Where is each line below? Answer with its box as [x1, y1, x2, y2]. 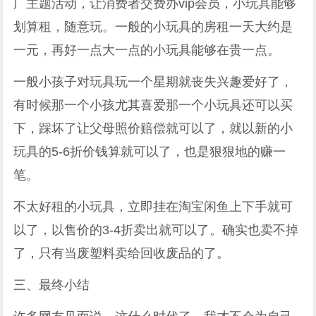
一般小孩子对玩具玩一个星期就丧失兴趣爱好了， [13, 74, 293, 89]
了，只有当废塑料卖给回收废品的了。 [13, 245, 230, 260]
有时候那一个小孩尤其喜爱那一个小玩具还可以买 [13, 97, 293, 112]
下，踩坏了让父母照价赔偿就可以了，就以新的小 [13, 121, 293, 135]
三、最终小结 [13, 277, 90, 292]
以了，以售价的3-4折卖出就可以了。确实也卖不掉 [13, 222, 299, 237]
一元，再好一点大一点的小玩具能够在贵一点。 [13, 42, 281, 57]
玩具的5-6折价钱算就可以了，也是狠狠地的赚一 [13, 144, 286, 159]
